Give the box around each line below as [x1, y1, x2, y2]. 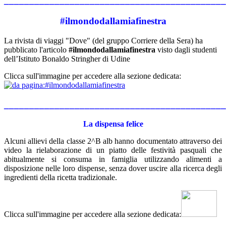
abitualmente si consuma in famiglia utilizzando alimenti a [4, 155, 222, 164]
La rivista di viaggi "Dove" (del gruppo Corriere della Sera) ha [4, 36, 203, 45]
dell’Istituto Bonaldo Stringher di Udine [4, 54, 130, 63]
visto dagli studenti [155, 45, 217, 54]
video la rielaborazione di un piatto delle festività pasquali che [4, 146, 222, 155]
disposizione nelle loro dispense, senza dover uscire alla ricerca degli [4, 164, 222, 173]
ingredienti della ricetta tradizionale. [4, 173, 117, 182]
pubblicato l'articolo [4, 45, 69, 54]
